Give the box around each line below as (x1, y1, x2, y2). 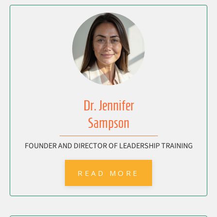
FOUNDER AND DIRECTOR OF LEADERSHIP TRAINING (24, 140, 193, 152)
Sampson (88, 115, 129, 131)
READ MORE (77, 168, 139, 178)
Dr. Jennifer (83, 97, 134, 114)
